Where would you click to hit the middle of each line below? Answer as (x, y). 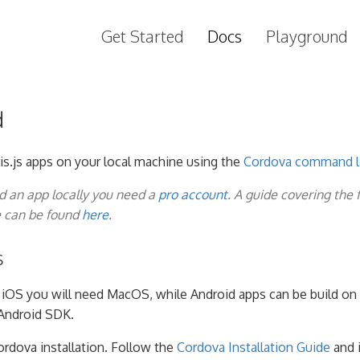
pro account (193, 195)
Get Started (142, 36)
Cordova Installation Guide (254, 348)
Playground (307, 36)
